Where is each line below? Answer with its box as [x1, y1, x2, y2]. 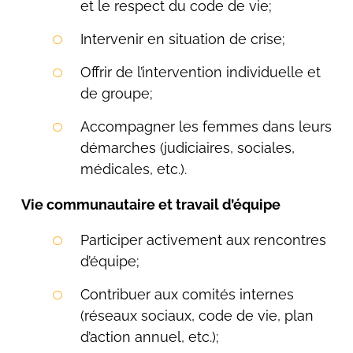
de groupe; [80, 85, 153, 102]
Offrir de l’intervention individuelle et [80, 64, 321, 80]
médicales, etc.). [80, 161, 187, 177]
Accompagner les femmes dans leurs [80, 118, 332, 135]
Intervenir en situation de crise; [80, 31, 285, 47]
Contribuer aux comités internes [80, 286, 294, 303]
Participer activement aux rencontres [80, 232, 326, 248]
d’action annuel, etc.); [80, 329, 219, 345]
